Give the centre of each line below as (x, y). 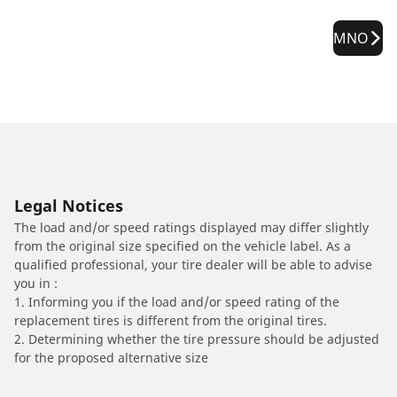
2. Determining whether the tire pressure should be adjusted (197, 339)
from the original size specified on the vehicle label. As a (183, 245)
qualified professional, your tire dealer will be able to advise (193, 264)
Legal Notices (69, 205)
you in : (36, 283)
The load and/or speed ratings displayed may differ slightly (191, 227)
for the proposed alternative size (111, 357)
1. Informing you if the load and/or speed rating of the (177, 301)
